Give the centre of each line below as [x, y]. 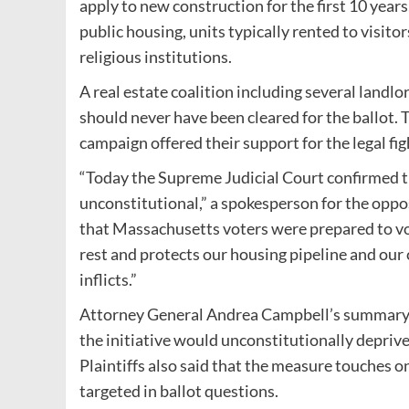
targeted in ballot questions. [179, 390]
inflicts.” [108, 279]
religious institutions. [156, 56]
